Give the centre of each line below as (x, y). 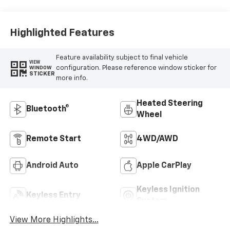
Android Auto (52, 166)
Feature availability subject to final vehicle (122, 57)
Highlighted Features (62, 33)
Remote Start (53, 139)
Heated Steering (170, 103)
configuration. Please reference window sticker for (136, 68)
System (152, 201)
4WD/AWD (157, 139)
